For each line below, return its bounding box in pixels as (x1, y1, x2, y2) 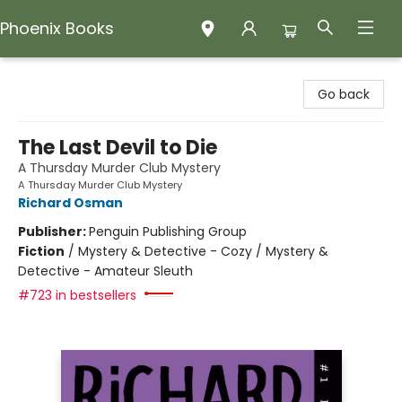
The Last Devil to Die (18, 134, 217, 162)
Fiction (18, 242, 65, 260)
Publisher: (18, 223, 89, 240)
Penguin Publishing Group (89, 223, 247, 240)
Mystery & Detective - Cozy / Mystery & (78, 242, 328, 260)
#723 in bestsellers (18, 286, 136, 304)
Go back (318, 85, 370, 103)
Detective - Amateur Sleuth (18, 262, 193, 280)
